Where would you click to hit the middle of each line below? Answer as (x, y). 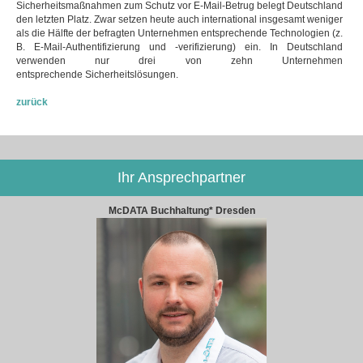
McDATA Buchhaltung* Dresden (181, 210)
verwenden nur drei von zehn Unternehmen (179, 60)
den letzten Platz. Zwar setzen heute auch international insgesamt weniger (179, 19)
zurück (32, 102)
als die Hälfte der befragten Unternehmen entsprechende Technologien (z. (179, 33)
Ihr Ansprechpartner (181, 177)
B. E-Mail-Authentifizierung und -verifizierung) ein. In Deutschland (179, 47)
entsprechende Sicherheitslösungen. (98, 74)
